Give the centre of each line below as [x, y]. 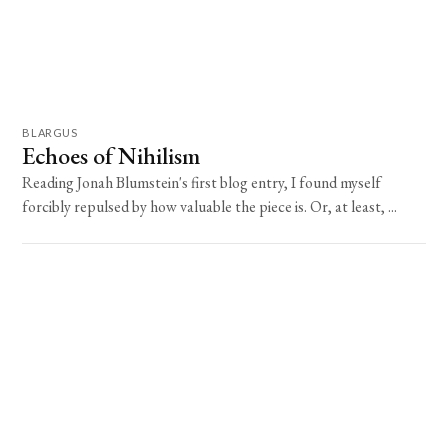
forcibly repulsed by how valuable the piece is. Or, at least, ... [210, 206]
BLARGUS [50, 132]
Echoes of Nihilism [111, 155]
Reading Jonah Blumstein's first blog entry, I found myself [202, 182]
